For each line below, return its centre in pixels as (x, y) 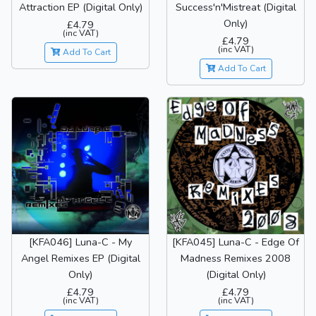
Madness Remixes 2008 (236, 259)
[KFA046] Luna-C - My (80, 242)
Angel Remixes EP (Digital (80, 259)
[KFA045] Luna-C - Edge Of (236, 242)
